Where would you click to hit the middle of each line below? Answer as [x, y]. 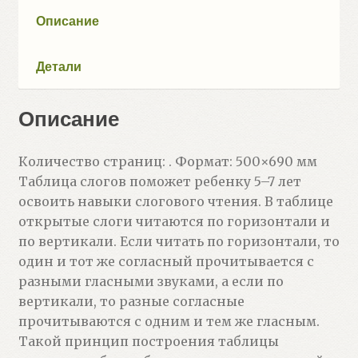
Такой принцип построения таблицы [148, 342]
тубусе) [42, 14]
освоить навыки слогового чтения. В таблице [175, 202]
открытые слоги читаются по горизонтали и [174, 222]
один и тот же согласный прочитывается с [166, 262]
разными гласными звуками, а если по [151, 282]
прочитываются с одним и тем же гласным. [169, 322]
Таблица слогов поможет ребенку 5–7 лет [159, 182]
